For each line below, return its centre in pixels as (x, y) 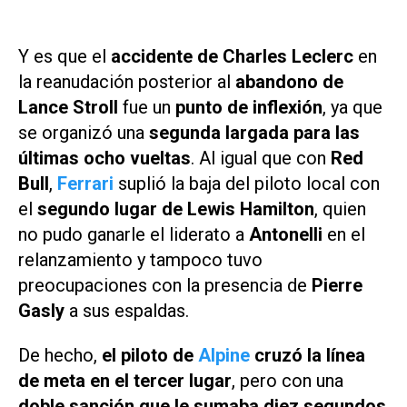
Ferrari (85, 184)
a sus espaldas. (127, 311)
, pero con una (288, 380)
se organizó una (84, 133)
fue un (147, 108)
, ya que (352, 108)
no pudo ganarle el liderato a (134, 235)
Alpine (224, 355)
